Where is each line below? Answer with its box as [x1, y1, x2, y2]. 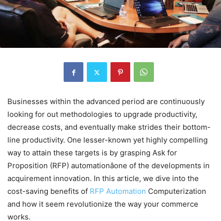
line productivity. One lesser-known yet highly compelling [7, 135, 208, 145]
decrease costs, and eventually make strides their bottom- [7, 122, 211, 132]
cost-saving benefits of [7, 186, 90, 196]
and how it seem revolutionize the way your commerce [7, 199, 198, 209]
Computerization [146, 186, 206, 196]
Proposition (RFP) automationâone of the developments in [7, 161, 210, 171]
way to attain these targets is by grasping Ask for [7, 148, 177, 158]
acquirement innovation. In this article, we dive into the [7, 174, 199, 184]
